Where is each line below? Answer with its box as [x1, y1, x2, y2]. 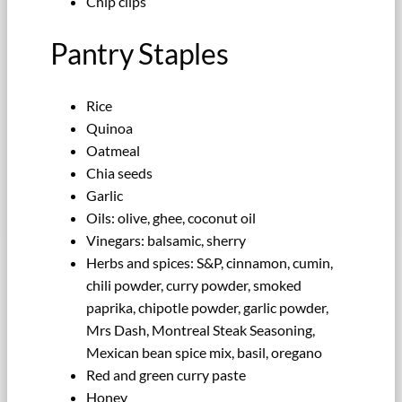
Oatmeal [86, 142, 140, 160]
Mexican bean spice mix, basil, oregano [86, 344, 322, 362]
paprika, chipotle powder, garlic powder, [86, 299, 328, 317]
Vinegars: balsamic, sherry [86, 232, 246, 249]
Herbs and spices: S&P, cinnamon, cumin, [86, 254, 333, 272]
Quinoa [86, 119, 133, 137]
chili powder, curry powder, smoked [86, 276, 301, 294]
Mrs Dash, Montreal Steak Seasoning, [86, 321, 315, 339]
